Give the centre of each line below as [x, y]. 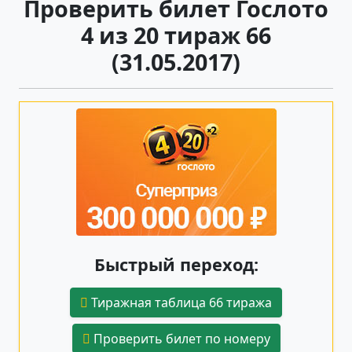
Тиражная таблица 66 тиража [180, 302]
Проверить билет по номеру [180, 338]
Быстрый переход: [176, 264]
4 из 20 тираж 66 [176, 35]
